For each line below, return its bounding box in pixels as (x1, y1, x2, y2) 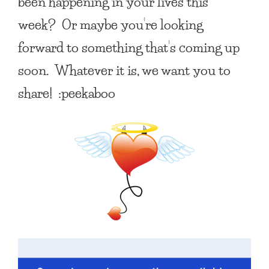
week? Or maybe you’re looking (18, 13, 203, 35)
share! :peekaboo (18, 81, 115, 104)
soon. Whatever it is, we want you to (18, 58, 231, 81)
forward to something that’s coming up (18, 35, 240, 58)
